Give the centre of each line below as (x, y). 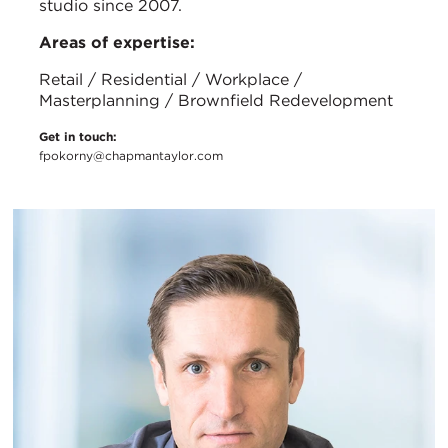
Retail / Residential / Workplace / (170, 80)
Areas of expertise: (117, 43)
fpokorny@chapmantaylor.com (131, 156)
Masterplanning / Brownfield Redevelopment (216, 101)
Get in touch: (78, 137)
